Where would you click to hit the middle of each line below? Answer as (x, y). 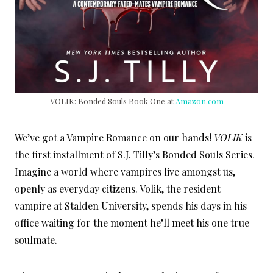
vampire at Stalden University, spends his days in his (131, 206)
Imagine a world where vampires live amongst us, (125, 172)
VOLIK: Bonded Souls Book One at (112, 101)
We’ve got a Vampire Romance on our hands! (114, 138)
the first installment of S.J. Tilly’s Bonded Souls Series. (135, 155)
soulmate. (36, 240)
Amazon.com (199, 101)
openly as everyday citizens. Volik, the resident (118, 189)
